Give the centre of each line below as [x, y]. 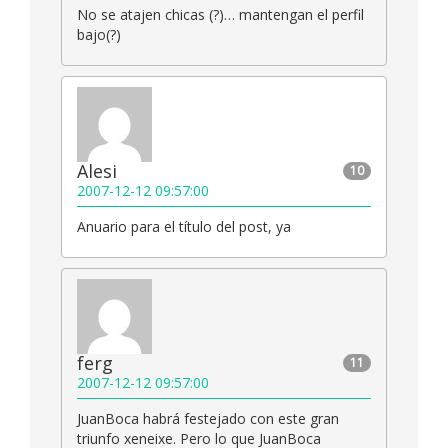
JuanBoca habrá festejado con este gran [208, 419]
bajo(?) [99, 35]
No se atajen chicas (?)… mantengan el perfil [220, 15]
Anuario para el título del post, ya [184, 227]
